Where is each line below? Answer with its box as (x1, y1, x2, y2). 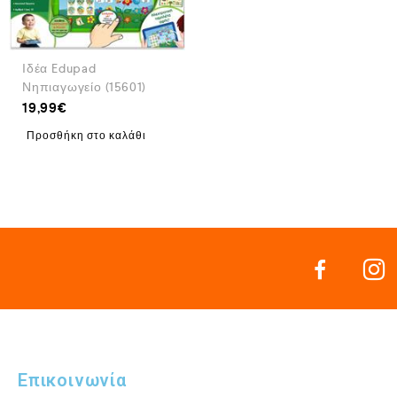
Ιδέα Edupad (22, 59, 97, 76)
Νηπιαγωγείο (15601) (22, 78, 147, 95)
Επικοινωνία (18, 369, 127, 391)
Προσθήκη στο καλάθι (27, 128, 146, 143)
